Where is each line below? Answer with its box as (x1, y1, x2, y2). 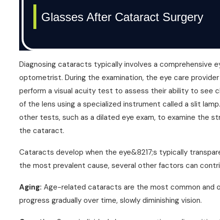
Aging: (19, 182, 44, 192)
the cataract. (19, 126, 65, 136)
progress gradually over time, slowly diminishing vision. (19, 195, 202, 205)
